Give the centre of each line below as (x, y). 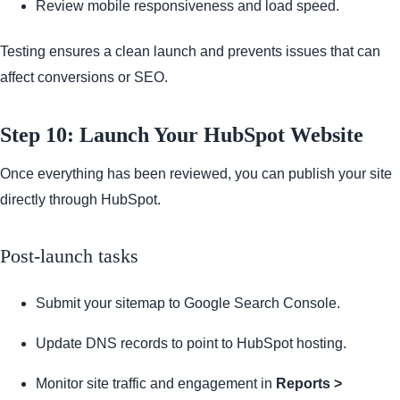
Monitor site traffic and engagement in (156, 384)
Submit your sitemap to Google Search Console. (188, 304)
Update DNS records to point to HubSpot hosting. (191, 344)
